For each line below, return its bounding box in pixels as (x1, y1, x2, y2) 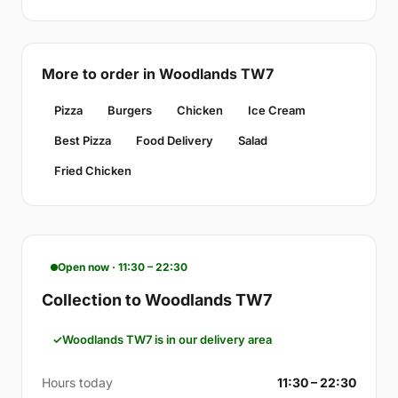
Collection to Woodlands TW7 (42, 291, 272, 310)
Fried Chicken (54, 163, 131, 179)
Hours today (42, 375, 113, 391)
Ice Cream (248, 103, 306, 118)
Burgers (107, 103, 152, 118)
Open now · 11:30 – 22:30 (58, 260, 187, 275)
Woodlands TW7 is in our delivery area (62, 332, 272, 347)
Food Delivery (136, 133, 213, 148)
